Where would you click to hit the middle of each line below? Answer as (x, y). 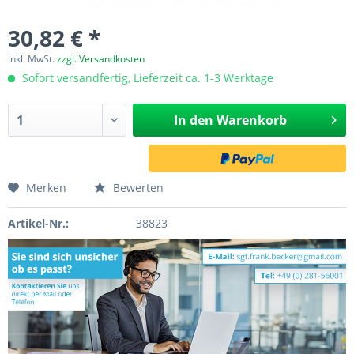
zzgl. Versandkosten (101, 59)
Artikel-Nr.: (38, 223)
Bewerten (137, 188)
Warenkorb (251, 120)
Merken (46, 188)
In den (193, 120)
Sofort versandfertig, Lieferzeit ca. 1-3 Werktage (146, 78)
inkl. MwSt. (32, 59)
